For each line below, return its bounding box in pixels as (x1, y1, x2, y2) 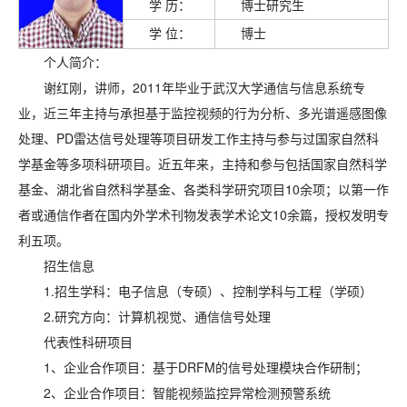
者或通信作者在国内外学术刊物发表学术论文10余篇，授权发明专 (18, 205, 389, 223)
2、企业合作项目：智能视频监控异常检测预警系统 (44, 383, 331, 402)
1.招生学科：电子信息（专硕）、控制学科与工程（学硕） (44, 282, 372, 300)
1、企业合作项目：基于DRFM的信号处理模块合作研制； (44, 358, 368, 376)
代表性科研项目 (44, 333, 133, 351)
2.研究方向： (44, 307, 118, 325)
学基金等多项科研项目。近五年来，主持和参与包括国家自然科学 (18, 154, 387, 173)
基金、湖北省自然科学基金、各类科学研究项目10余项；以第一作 (18, 180, 389, 198)
